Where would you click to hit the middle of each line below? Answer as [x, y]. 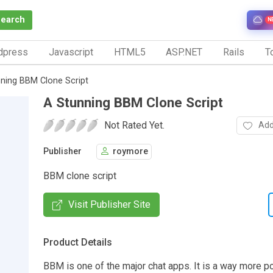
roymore [130, 152]
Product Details [78, 242]
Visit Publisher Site [109, 204]
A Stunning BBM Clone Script [133, 102]
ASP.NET [184, 52]
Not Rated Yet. [134, 125]
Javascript [71, 52]
